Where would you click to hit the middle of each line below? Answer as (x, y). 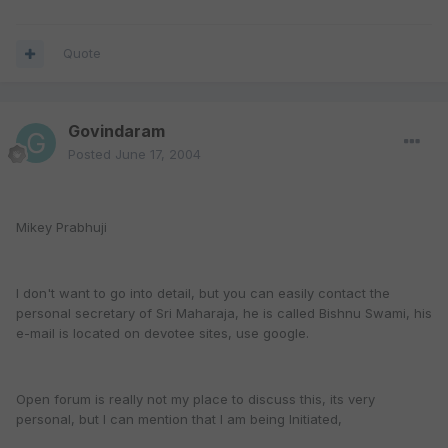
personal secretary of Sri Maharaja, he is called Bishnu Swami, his (224, 313)
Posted (91, 154)
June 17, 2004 (158, 154)
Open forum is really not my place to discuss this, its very (195, 399)
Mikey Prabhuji (61, 227)
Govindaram (116, 131)
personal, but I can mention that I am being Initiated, (179, 419)
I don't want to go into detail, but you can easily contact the (203, 293)
